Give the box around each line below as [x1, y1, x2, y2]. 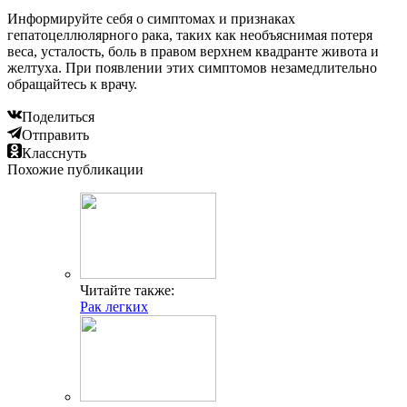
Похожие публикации [7, 162, 144, 177]
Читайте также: [80, 283, 174, 298]
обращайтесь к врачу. [7, 76, 137, 92]
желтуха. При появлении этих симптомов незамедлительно [7, 60, 377, 75]
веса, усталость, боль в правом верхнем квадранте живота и [7, 44, 379, 59]
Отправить [22, 127, 89, 143]
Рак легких [80, 299, 148, 314]
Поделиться [22, 109, 94, 124]
